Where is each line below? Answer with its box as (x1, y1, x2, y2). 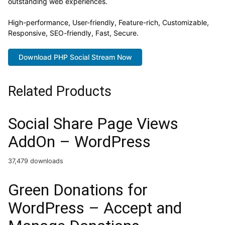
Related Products (8, 83, 111, 100)
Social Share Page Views (8, 114, 178, 134)
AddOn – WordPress (8, 132, 151, 152)
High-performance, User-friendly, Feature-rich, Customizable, (8, 18, 209, 27)
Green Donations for (8, 180, 148, 200)
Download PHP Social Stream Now (18, 52, 132, 61)
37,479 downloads (8, 157, 63, 165)
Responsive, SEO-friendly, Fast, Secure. (8, 28, 139, 37)
